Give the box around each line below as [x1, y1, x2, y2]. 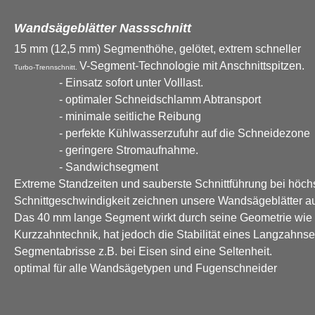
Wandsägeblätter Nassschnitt [14, 21, 191, 35]
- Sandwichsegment [14, 161, 158, 173]
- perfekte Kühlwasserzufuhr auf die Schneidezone [14, 127, 310, 139]
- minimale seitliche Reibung [14, 110, 201, 122]
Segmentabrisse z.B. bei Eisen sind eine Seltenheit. [14, 245, 272, 257]
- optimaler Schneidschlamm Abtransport [14, 94, 261, 105]
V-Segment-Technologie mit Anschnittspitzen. [79, 60, 304, 72]
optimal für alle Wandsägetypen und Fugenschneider [14, 262, 277, 274]
